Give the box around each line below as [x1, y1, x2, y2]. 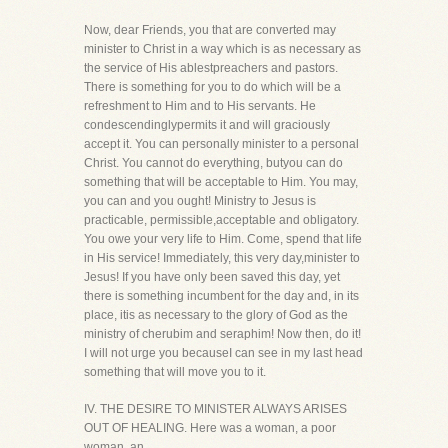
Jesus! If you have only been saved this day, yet [84, 270, 340, 284]
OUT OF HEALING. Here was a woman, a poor [84, 421, 336, 435]
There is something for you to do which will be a [84, 80, 341, 94]
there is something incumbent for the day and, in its [84, 289, 359, 303]
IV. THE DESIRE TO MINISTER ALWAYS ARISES [84, 402, 347, 416]
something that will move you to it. [84, 365, 266, 379]
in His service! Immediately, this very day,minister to [84, 251, 360, 265]
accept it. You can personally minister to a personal [84, 137, 359, 151]
